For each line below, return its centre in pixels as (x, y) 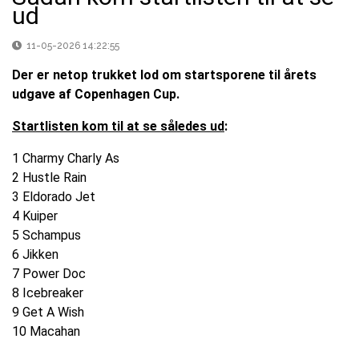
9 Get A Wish (48, 313)
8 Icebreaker (48, 293)
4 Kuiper (35, 216)
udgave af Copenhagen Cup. (97, 95)
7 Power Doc (49, 274)
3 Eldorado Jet (54, 197)
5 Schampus (46, 236)
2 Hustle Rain (49, 178)
